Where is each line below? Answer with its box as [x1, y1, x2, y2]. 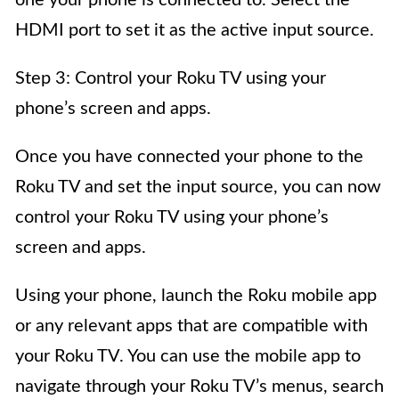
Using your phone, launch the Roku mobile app [15, 287, 377, 305]
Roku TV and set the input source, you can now [15, 178, 381, 197]
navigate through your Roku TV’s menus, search [15, 378, 384, 396]
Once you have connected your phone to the [15, 148, 363, 167]
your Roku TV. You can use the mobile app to [15, 347, 361, 366]
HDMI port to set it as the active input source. [15, 21, 374, 40]
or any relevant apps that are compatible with [15, 317, 368, 336]
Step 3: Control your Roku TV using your [15, 69, 326, 88]
